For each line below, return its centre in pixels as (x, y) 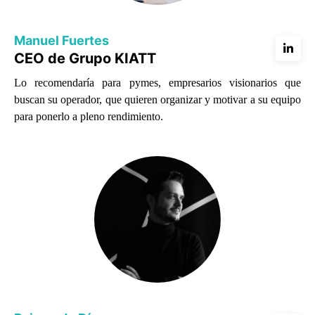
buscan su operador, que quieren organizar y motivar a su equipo (157, 99)
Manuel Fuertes (62, 40)
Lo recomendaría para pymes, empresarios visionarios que (157, 82)
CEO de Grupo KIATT (85, 58)
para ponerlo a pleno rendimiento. (89, 116)
